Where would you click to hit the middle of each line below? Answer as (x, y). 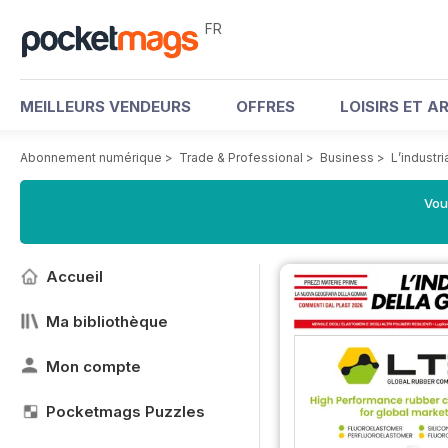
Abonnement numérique (91, 157)
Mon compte (93, 366)
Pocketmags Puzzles (125, 411)
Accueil (74, 276)
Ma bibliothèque (107, 321)
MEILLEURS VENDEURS (105, 106)
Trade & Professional (241, 157)
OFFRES (265, 106)
